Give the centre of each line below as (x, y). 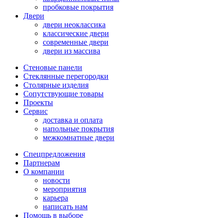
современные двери (76, 42)
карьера (55, 198)
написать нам (65, 206)
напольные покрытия (78, 128)
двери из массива (72, 51)
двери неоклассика (74, 24)
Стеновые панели (53, 67)
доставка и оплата (73, 120)
